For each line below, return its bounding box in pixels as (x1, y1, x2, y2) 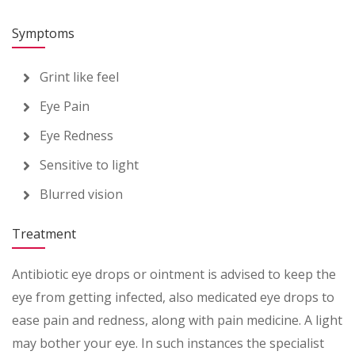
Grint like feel (40, 68, 119, 86)
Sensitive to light (40, 156, 139, 174)
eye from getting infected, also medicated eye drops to (12, 288, 334, 306)
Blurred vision (40, 185, 123, 203)
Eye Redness (40, 127, 113, 144)
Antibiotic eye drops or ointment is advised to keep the (12, 265, 336, 283)
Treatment (12, 225, 76, 242)
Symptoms (12, 25, 74, 42)
